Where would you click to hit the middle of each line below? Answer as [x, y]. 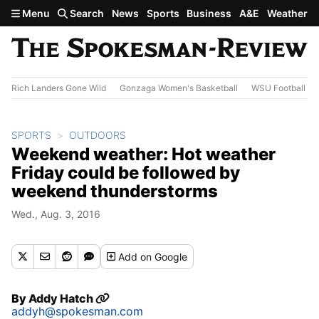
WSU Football [278, 88]
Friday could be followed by [126, 172]
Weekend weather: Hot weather [143, 154]
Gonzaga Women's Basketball [179, 88]
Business [209, 13]
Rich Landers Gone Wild [59, 88]
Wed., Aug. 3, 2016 [56, 214]
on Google [164, 256]
